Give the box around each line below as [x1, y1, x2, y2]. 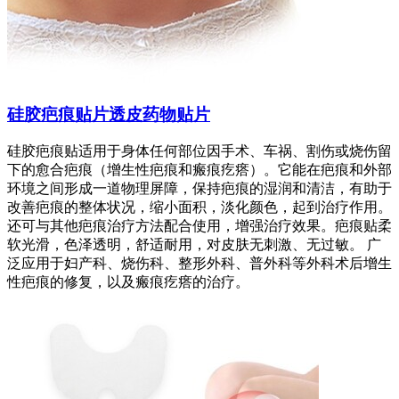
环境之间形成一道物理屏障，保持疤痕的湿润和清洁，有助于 [7, 181, 392, 197]
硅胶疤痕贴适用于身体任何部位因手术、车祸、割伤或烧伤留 [7, 143, 392, 159]
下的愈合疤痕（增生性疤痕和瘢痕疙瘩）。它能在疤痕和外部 [7, 162, 392, 178]
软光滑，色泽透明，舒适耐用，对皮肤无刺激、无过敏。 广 [7, 237, 381, 253]
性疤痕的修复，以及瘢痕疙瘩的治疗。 [7, 274, 249, 290]
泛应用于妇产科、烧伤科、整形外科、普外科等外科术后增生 [7, 256, 392, 272]
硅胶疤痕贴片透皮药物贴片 [7, 104, 210, 124]
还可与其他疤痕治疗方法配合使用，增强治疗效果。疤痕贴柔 [7, 218, 392, 234]
